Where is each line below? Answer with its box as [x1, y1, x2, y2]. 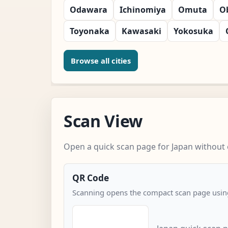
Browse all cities [71, 55, 131, 66]
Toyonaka [70, 25, 109, 37]
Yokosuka [174, 25, 213, 37]
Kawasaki [122, 25, 161, 37]
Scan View [64, 109, 143, 132]
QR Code [72, 172, 109, 184]
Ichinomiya [120, 4, 166, 15]
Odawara [70, 4, 107, 15]
